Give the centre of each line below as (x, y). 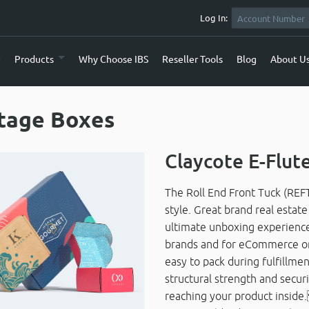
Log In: (213, 18)
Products (34, 59)
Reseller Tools (192, 59)
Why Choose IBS (113, 59)
